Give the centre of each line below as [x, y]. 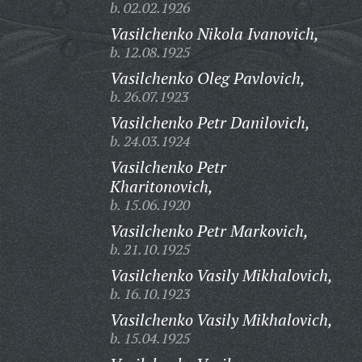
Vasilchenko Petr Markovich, [209, 231]
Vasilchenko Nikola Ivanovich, [214, 34]
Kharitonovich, [161, 186]
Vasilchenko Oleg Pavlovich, [207, 78]
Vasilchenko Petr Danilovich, [210, 122]
